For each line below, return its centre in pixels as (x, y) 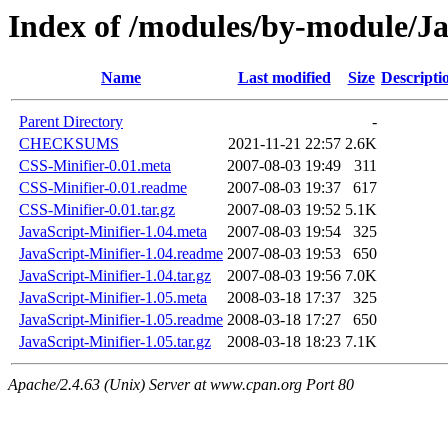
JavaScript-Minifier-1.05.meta (113, 298)
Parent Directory (71, 122)
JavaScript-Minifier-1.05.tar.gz (115, 342)
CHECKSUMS (69, 144)
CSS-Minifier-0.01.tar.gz (97, 210)
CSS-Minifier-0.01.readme (103, 188)
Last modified (284, 78)
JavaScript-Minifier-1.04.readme (121, 254)
